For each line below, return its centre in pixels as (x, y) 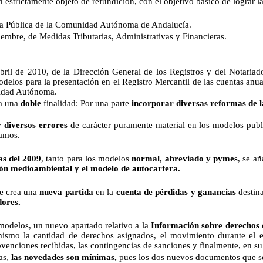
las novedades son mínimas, (64, 257)
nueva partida (66, 192)
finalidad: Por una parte (86, 103)
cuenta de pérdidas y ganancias (176, 192)
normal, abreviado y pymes (185, 159)
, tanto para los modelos (87, 159)
